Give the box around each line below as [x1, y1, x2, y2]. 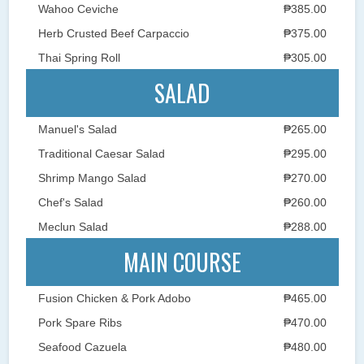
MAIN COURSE [123, 245, 241, 279]
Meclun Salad [37, 219, 108, 233]
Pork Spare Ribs [37, 315, 122, 329]
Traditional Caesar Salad [37, 146, 165, 160]
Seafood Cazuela [37, 340, 127, 353]
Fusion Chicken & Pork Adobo [37, 291, 191, 305]
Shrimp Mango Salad [37, 171, 146, 184]
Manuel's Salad [37, 122, 117, 136]
